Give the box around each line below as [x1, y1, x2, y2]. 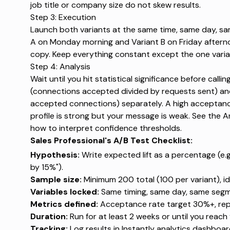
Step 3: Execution [30, 11, 96, 23]
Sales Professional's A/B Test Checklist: [30, 135, 193, 146]
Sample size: [30, 174, 82, 185]
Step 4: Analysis [30, 61, 90, 72]
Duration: [30, 210, 68, 222]
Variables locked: [30, 186, 99, 197]
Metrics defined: [30, 198, 98, 209]
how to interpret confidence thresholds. [30, 122, 182, 133]
